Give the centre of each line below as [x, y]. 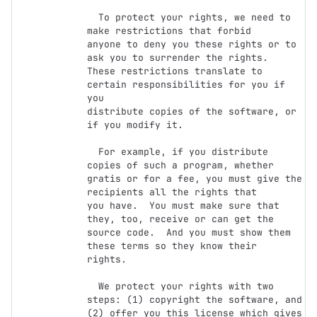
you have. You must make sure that [183, 206]
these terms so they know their [172, 246]
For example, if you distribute [93, 152]
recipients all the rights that [172, 192]
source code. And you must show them [189, 232]
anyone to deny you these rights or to [192, 44]
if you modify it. [135, 125]
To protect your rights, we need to [93, 17]
